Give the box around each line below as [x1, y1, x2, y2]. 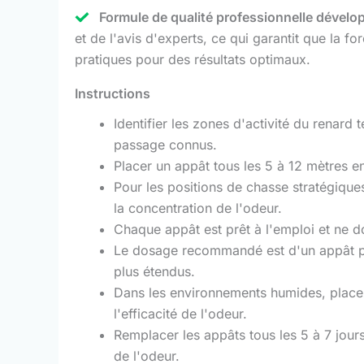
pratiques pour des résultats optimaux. [75, 50, 310, 67]
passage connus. [114, 136, 217, 153]
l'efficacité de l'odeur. [114, 305, 247, 322]
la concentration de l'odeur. [114, 199, 282, 216]
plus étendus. [114, 262, 195, 279]
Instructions [75, 84, 150, 102]
